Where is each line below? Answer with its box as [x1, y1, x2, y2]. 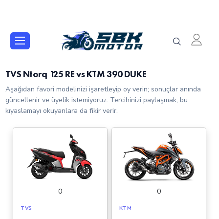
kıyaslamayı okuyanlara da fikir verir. [5, 106, 118, 115]
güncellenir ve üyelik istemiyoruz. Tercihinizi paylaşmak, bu [5, 95, 188, 105]
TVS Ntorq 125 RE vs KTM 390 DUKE [5, 68, 147, 80]
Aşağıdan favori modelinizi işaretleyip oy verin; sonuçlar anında [5, 84, 201, 94]
